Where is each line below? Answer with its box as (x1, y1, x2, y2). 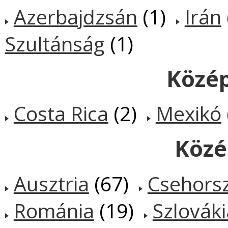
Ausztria (13, 169, 89, 197)
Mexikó (155, 100, 221, 127)
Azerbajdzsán (13, 3, 137, 31)
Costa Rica (13, 100, 108, 127)
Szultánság (5, 30, 105, 58)
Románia (13, 196, 94, 224)
